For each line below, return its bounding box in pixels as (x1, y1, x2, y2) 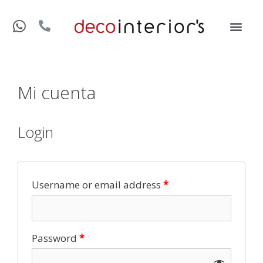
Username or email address (32, 178, 163, 191)
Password (32, 231, 79, 245)
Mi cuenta (18, 80, 96, 104)
